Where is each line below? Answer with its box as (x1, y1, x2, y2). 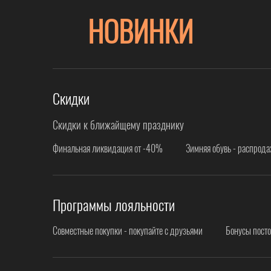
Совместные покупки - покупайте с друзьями (53, 223, 203, 238)
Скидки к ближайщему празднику (53, 116, 184, 132)
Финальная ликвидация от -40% (53, 140, 163, 155)
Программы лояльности (53, 193, 175, 215)
